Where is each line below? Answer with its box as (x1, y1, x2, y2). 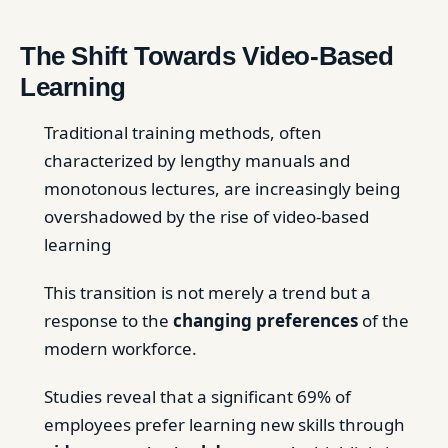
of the (358, 309, 409, 332)
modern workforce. (44, 337, 197, 360)
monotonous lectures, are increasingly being (44, 177, 400, 200)
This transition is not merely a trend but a (44, 281, 371, 304)
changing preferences (173, 309, 358, 332)
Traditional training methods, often (44, 121, 322, 144)
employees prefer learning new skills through (44, 413, 405, 436)
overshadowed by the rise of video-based (44, 205, 369, 228)
